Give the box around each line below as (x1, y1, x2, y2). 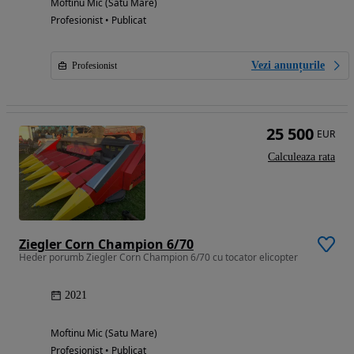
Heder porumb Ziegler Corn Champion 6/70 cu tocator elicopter (19, 250, 298, 265)
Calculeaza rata (268, 151, 335, 164)
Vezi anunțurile (251, 59, 325, 72)
